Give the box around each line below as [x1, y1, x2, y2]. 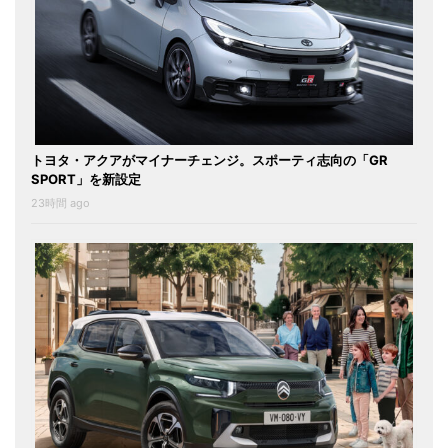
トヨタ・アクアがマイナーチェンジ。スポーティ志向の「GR [31, 151, 388, 168]
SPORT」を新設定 [31, 170, 141, 187]
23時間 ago [31, 195, 90, 210]
